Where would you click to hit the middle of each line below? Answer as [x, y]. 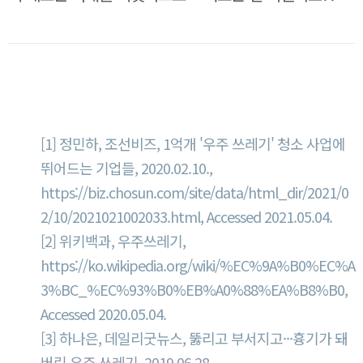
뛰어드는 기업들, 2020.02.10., [126, 168]
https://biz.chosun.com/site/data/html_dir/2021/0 [194, 192]
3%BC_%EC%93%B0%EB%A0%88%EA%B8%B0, [194, 289]
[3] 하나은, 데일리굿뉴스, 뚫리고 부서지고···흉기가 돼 [194, 338]
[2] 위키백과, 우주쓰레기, [113, 241]
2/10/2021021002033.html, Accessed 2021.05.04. [186, 216]
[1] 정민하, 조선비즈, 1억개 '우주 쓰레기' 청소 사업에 [193, 143]
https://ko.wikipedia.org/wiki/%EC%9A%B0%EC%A [198, 265]
